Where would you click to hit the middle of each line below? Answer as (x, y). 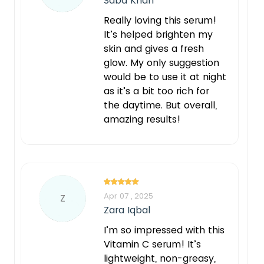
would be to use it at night (165, 77)
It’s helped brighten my (158, 34)
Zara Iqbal (127, 210)
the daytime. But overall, (160, 105)
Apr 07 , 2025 (128, 196)
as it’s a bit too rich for (156, 91)
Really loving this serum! (160, 20)
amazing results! (142, 119)
